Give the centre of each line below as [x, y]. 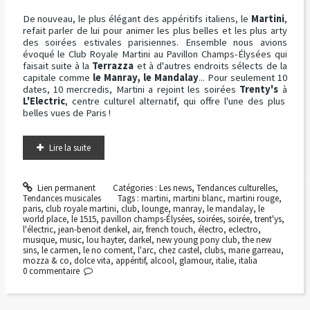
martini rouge [254, 199]
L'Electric [44, 101]
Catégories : [136, 188]
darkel [140, 240]
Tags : [130, 199]
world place [44, 219]
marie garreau [254, 250]
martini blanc [198, 199]
